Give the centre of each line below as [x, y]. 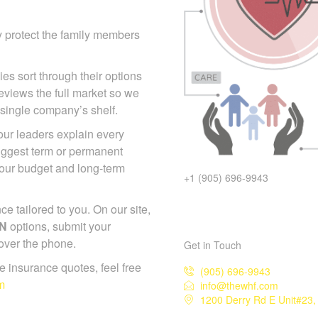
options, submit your [59, 226]
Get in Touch [213, 245]
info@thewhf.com [239, 285]
